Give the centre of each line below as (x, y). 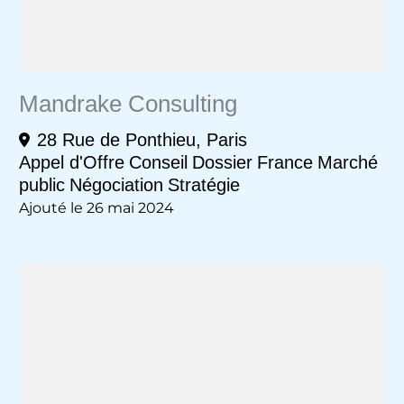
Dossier (222, 162)
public (41, 184)
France (285, 162)
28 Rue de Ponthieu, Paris (142, 139)
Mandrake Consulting (128, 103)
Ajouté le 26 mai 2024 (96, 207)
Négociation (116, 184)
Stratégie (203, 184)
